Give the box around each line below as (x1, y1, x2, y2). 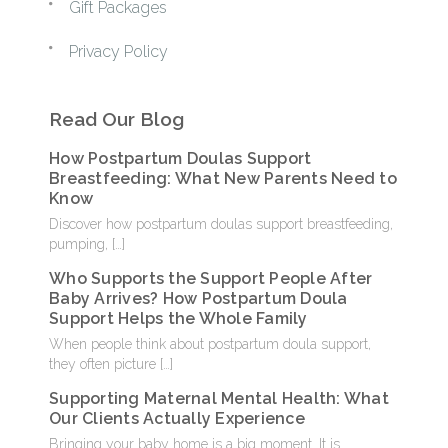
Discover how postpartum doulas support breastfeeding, (49, 216, 393, 233)
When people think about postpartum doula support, (49, 336, 371, 353)
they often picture (49, 356, 160, 373)
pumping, (49, 236, 112, 253)
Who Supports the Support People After (49, 269, 373, 289)
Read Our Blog (49, 108, 184, 131)
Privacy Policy (78, 42, 168, 62)
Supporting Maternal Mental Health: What (49, 389, 389, 409)
